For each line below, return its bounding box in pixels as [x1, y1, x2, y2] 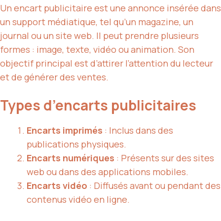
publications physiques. [27, 138, 126, 150]
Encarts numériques [27, 152, 114, 164]
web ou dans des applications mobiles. [27, 166, 188, 178]
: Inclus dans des [103, 124, 173, 137]
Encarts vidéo [27, 180, 87, 192]
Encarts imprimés [27, 124, 103, 137]
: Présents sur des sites [114, 152, 214, 164]
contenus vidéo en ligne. [27, 193, 130, 206]
